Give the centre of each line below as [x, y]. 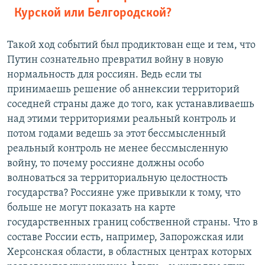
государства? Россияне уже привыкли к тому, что [124, 193]
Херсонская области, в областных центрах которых [130, 252]
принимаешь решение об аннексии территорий [123, 89]
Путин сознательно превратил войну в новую [115, 60]
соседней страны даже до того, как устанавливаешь [131, 104]
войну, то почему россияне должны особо [106, 163]
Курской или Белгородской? [93, 13]
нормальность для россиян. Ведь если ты [104, 75]
